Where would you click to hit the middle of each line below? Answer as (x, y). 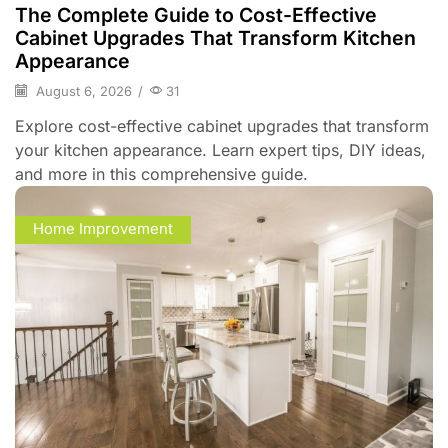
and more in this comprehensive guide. (161, 173)
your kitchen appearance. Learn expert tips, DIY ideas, (220, 149)
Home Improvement (102, 229)
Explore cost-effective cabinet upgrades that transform (222, 125)
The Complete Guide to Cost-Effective (196, 15)
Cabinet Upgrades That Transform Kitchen (215, 38)
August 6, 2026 (82, 90)
